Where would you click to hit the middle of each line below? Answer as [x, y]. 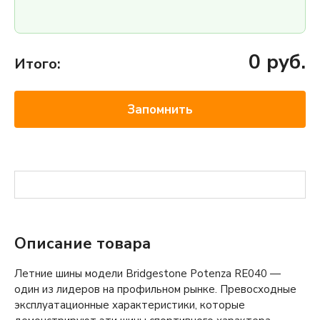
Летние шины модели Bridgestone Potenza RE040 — [147, 273]
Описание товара [82, 244]
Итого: [37, 64]
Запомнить [160, 109]
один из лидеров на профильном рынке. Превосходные [155, 289]
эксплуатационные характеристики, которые [130, 305]
